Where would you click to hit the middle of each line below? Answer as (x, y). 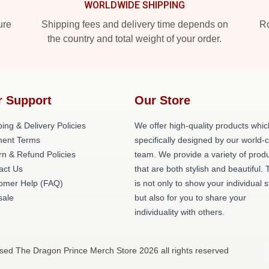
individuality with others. (180, 212)
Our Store (162, 100)
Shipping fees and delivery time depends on (134, 24)
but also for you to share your (190, 198)
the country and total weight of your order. (134, 39)
